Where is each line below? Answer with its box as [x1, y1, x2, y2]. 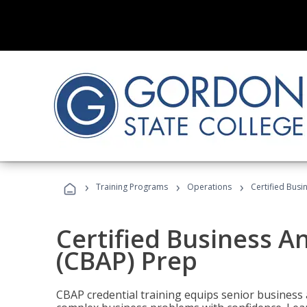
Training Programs [96, 181, 168, 193]
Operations [187, 181, 232, 193]
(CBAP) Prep [56, 244, 197, 278]
